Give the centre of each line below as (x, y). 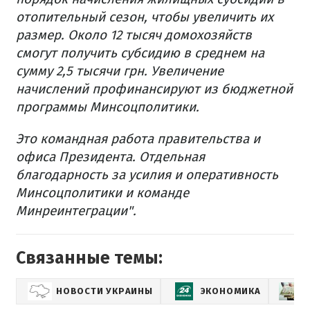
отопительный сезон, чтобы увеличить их (145, 17)
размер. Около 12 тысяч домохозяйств (134, 35)
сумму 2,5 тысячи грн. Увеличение (120, 71)
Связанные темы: (89, 258)
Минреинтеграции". (76, 211)
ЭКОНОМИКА (230, 291)
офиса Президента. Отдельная (110, 157)
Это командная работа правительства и (138, 139)
